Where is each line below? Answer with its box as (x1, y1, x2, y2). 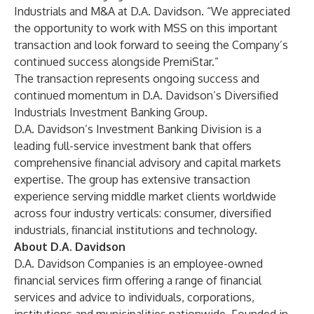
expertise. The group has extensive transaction (14, 172, 250, 186)
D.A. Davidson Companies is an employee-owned (14, 257, 263, 271)
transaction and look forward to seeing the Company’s (14, 38, 288, 52)
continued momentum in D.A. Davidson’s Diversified (14, 88, 278, 102)
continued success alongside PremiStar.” (14, 55, 219, 69)
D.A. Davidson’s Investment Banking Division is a (14, 122, 261, 136)
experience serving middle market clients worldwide (14, 189, 276, 203)
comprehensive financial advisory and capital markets (14, 156, 281, 170)
